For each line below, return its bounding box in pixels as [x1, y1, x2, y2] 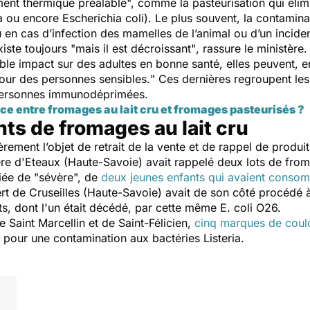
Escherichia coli [62, 11, 144, 25]
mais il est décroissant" [75, 42, 196, 55]
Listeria [203, 231, 241, 245]
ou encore [3, 11, 62, 25]
